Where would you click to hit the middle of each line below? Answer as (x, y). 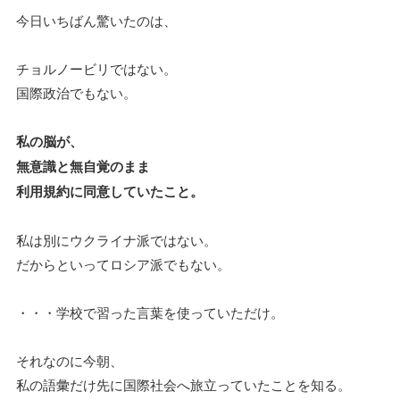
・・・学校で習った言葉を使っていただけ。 (150, 312)
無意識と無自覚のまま (83, 167)
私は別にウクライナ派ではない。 (117, 240)
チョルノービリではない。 (96, 69)
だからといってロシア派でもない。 (123, 264)
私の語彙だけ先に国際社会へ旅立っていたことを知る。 (183, 385)
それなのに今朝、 (70, 361)
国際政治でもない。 (76, 93)
